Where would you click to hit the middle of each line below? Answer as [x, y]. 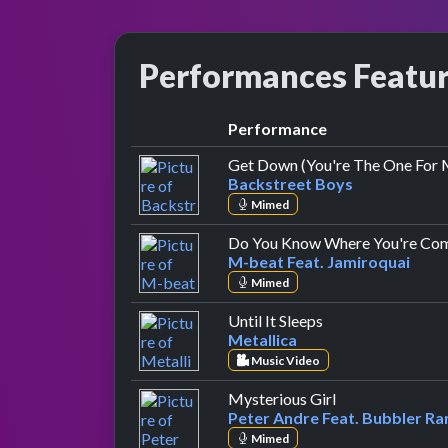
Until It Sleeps [275, 320]
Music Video [284, 360]
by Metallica [365, 319]
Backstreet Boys [290, 183]
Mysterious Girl [282, 398]
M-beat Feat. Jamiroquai [319, 261]
